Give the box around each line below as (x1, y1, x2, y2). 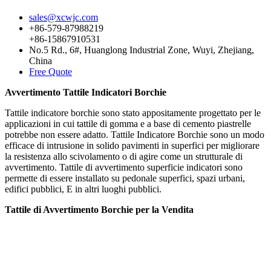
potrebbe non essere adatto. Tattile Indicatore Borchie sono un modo (5, 129, 264, 140)
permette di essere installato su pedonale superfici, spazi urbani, (5, 173, 245, 183)
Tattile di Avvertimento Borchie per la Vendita (5, 204, 194, 215)
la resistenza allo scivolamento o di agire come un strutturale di (5, 151, 243, 162)
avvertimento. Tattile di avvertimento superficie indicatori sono (5, 162, 243, 172)
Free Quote (29, 67, 72, 77)
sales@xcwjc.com (29, 12, 98, 22)
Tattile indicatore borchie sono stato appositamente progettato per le (5, 108, 261, 118)
